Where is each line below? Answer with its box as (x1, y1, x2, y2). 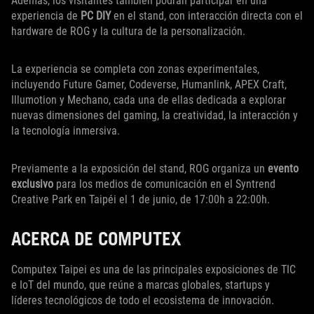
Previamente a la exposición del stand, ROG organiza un (11, 162, 268, 176)
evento (268, 162, 299, 176)
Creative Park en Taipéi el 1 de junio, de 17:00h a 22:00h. (11, 193, 270, 207)
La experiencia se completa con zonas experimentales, (11, 62, 259, 76)
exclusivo (11, 177, 53, 191)
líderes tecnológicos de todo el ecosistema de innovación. (11, 294, 274, 308)
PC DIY (81, 9, 111, 23)
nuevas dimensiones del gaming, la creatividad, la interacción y (11, 109, 298, 123)
